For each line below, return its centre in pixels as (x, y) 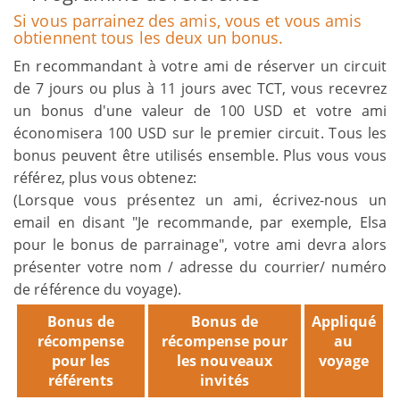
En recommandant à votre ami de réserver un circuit (200, 66)
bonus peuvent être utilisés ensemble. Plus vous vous (200, 155)
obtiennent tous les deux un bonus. (149, 37)
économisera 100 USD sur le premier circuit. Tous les (200, 133)
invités (225, 380)
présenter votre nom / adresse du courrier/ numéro (200, 267)
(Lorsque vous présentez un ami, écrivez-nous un (200, 200)
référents (81, 380)
